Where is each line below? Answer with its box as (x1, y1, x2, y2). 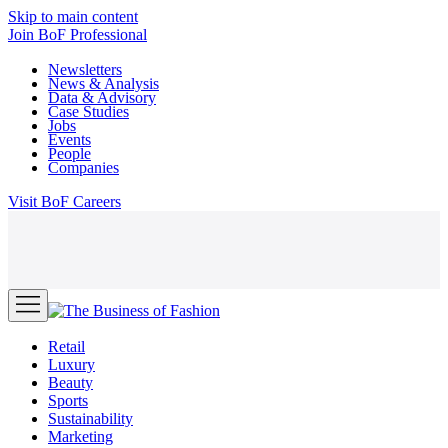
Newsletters (48, 61, 122, 79)
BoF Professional (38, 26, 147, 43)
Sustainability (48, 410, 133, 428)
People (48, 145, 91, 163)
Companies (48, 159, 119, 177)
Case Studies (48, 103, 129, 121)
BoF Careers (41, 193, 121, 211)
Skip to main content (8, 8, 138, 25)
